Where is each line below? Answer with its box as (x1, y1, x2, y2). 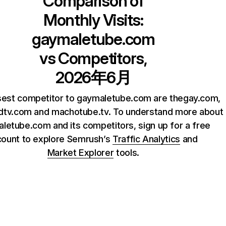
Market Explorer (47, 147, 114, 158)
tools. (114, 147, 139, 158)
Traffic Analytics (112, 134, 180, 144)
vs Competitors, (39, 48, 147, 68)
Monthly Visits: (43, 10, 143, 30)
